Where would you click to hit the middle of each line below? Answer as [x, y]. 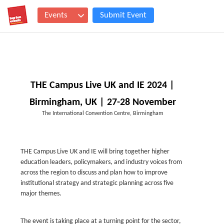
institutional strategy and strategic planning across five [97, 183]
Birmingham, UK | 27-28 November [102, 102]
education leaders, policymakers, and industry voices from [101, 162]
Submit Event [123, 15]
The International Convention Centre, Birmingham [102, 113]
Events [56, 15]
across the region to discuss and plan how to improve [94, 173]
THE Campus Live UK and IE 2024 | [103, 85]
